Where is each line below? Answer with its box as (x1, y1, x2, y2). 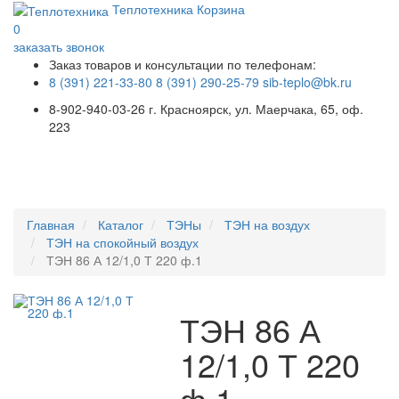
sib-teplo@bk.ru (263, 73, 352, 92)
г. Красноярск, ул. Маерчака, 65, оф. (149, 100, 363, 118)
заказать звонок (13, 37, 104, 56)
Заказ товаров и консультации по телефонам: (49, 55, 316, 74)
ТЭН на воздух (224, 216, 310, 234)
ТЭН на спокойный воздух (46, 233, 199, 252)
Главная (27, 216, 75, 234)
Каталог (98, 216, 143, 234)
